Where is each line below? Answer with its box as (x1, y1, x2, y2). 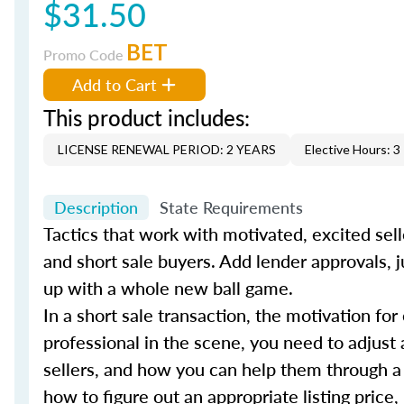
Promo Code (43, 44, 126, 65)
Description (54, 196, 138, 218)
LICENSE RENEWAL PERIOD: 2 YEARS (58, 142, 276, 157)
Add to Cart (72, 73, 157, 96)
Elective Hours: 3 (305, 142, 400, 157)
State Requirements (160, 196, 303, 218)
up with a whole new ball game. (43, 275, 293, 300)
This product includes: (43, 102, 250, 133)
